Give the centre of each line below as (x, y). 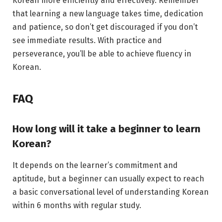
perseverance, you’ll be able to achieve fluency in (102, 54)
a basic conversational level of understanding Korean (111, 192)
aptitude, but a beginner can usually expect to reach (108, 179)
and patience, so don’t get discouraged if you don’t (105, 27)
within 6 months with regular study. (77, 206)
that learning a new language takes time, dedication (108, 13)
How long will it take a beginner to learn (107, 129)
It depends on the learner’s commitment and (95, 166)
